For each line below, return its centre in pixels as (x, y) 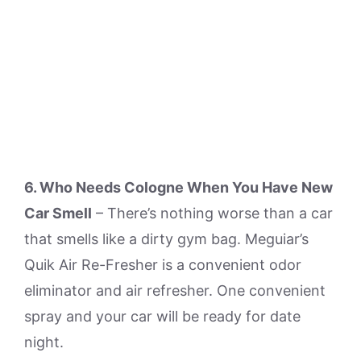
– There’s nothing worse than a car (212, 213)
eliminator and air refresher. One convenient (175, 290)
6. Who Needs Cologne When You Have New (178, 187)
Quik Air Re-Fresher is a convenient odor (163, 265)
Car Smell (58, 213)
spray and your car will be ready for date (162, 316)
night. (44, 342)
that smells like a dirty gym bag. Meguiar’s (166, 239)
